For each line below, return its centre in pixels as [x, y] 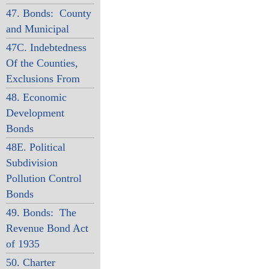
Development [35, 113]
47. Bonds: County [48, 13]
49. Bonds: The [41, 213]
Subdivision [32, 163]
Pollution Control [44, 178]
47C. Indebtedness [46, 47]
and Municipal [37, 29]
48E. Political [35, 147]
